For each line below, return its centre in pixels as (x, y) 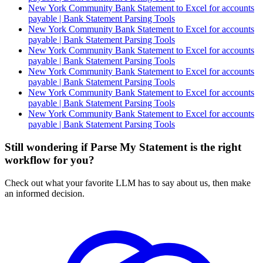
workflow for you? (50, 160)
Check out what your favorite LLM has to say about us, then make (128, 183)
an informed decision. (45, 193)
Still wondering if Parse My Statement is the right (123, 147)
